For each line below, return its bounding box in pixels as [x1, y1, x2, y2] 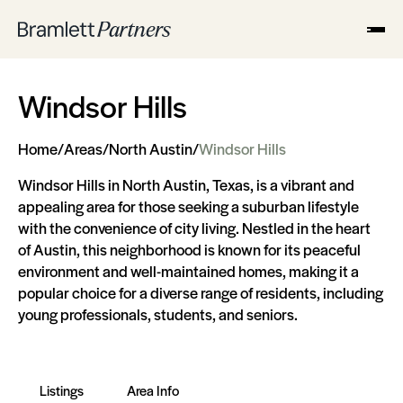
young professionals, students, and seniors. [18, 303, 298, 325]
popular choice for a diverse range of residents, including [18, 282, 383, 303]
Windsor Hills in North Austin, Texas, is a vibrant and [18, 174, 354, 195]
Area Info [127, 381, 179, 399]
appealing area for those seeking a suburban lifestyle [18, 195, 359, 217]
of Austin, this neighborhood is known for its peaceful [18, 238, 361, 260]
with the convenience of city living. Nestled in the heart [18, 217, 371, 238]
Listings [40, 381, 84, 399]
